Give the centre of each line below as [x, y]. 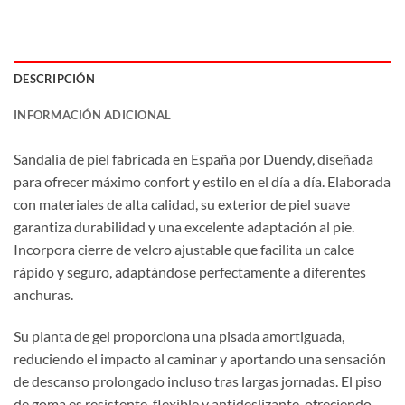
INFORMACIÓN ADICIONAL [93, 114]
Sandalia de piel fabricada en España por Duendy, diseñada [193, 158]
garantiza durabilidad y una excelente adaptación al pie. [184, 226]
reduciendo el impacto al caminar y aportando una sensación [200, 358]
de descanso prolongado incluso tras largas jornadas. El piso [198, 381]
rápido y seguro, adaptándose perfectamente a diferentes [190, 271]
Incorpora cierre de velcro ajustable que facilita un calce [184, 249]
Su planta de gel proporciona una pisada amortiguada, [179, 335]
